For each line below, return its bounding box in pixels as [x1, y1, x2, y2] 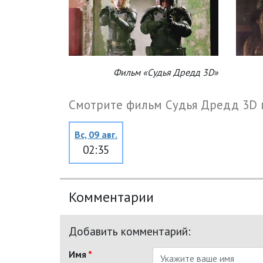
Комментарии [69, 188, 154, 207]
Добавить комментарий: [69, 224, 191, 239]
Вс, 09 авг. [75, 128, 117, 140]
